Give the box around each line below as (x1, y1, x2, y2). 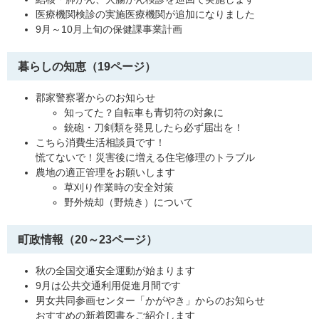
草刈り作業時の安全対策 (64, 181, 174, 193)
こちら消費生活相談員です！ (36, 136, 165, 148)
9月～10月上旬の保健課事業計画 (36, 23, 182, 35)
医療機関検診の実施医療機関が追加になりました (36, 8, 255, 20)
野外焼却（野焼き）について (64, 196, 194, 208)
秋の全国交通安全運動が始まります (36, 264, 195, 276)
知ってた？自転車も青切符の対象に (64, 106, 224, 118)
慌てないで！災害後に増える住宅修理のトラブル (36, 151, 255, 163)
